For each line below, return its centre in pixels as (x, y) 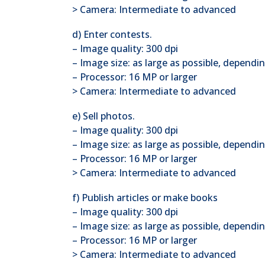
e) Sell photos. (104, 116)
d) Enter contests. (112, 34)
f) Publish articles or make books (145, 198)
